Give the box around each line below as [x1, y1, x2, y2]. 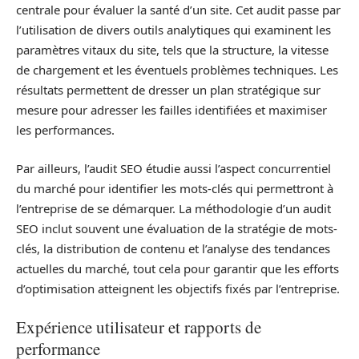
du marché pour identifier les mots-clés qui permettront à [16, 179, 333, 196]
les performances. [16, 122, 115, 139]
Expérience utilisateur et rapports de [16, 316, 261, 339]
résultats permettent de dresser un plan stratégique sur [16, 82, 321, 99]
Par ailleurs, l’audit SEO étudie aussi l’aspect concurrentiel [16, 159, 331, 176]
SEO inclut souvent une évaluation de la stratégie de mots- [16, 220, 337, 236]
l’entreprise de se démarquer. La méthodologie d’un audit [16, 200, 331, 216]
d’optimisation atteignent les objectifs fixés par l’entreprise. [16, 280, 340, 296]
